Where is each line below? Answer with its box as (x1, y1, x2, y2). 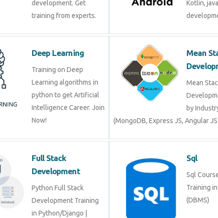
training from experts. (32, 12, 96, 19)
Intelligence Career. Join (32, 104, 105, 111)
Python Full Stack (32, 184, 84, 192)
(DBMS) (186, 196, 209, 204)
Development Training (32, 197, 99, 204)
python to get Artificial (32, 91, 99, 99)
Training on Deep (32, 66, 83, 73)
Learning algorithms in (32, 78, 98, 86)
